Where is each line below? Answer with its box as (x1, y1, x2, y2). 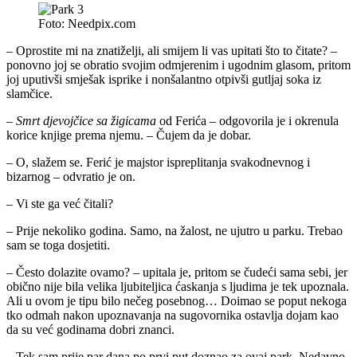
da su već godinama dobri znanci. (6, 322, 175, 336)
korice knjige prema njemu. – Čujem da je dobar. (6, 127, 251, 142)
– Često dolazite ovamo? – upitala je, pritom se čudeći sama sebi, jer (6, 265, 347, 279)
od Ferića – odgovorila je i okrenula (156, 113, 339, 127)
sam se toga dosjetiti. (6, 237, 110, 252)
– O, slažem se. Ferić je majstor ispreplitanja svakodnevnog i (6, 155, 310, 169)
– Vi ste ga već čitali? (6, 196, 113, 210)
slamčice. (6, 86, 53, 100)
